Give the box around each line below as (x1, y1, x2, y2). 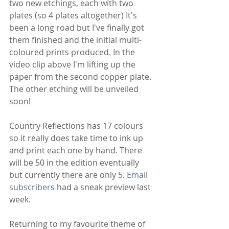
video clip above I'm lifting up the (9, 59, 138, 71)
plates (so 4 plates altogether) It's (9, 10, 139, 21)
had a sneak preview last (55, 181, 153, 193)
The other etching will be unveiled (9, 83, 141, 95)
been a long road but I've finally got (9, 22, 146, 34)
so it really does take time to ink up (9, 132, 145, 144)
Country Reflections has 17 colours (9, 120, 145, 132)
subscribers (9, 181, 55, 193)
